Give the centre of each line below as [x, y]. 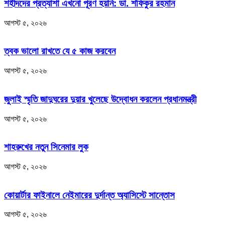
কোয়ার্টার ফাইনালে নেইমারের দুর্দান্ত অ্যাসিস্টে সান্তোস [89, 195]
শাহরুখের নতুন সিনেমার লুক [46, 147]
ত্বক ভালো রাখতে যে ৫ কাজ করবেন [60, 51]
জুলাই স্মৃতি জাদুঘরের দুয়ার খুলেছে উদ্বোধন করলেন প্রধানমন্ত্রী [100, 99]
